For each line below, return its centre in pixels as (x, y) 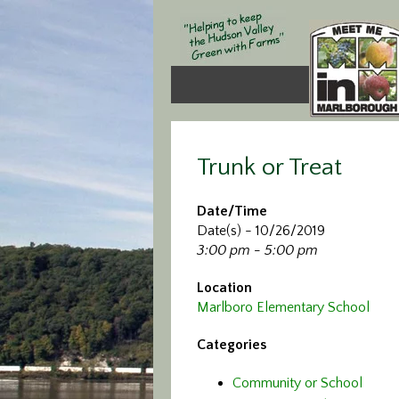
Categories (232, 345)
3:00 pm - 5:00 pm (257, 250)
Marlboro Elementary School (283, 307)
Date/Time (232, 211)
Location (224, 288)
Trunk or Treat (269, 167)
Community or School (297, 383)
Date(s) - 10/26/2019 (261, 231)
